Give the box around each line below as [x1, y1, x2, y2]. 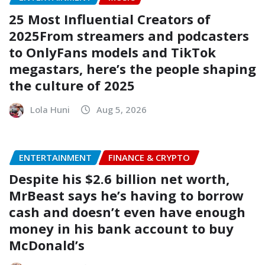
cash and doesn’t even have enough [9, 203, 245, 221]
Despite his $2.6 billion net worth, [9, 170, 230, 188]
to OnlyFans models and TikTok [9, 43, 216, 61]
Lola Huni [30, 103, 70, 115]
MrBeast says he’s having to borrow [9, 186, 244, 205]
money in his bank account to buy [9, 219, 234, 238]
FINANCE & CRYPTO [108, 151, 190, 163]
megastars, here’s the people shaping [9, 59, 256, 77]
